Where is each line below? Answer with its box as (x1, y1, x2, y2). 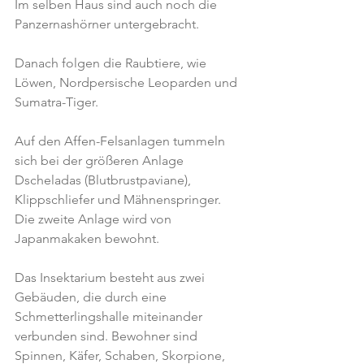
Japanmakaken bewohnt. (15, 231, 159, 246)
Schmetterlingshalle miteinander (15, 309, 206, 324)
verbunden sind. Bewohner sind (15, 328, 201, 344)
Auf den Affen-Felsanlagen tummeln (15, 133, 228, 149)
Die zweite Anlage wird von (15, 211, 175, 227)
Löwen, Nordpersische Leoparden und (15, 75, 240, 90)
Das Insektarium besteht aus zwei (15, 270, 208, 285)
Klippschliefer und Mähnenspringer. (15, 192, 221, 207)
